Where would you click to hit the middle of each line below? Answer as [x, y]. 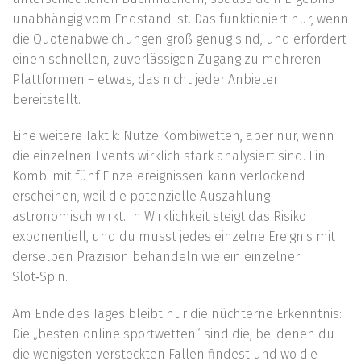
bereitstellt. [46, 99]
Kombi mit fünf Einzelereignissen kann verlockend [159, 176]
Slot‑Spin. [40, 277]
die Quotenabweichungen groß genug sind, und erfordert [179, 39]
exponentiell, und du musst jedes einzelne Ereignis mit [174, 237]
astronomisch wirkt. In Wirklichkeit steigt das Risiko [159, 217]
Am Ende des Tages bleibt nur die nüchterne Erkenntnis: [177, 314]
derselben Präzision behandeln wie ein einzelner [156, 257]
